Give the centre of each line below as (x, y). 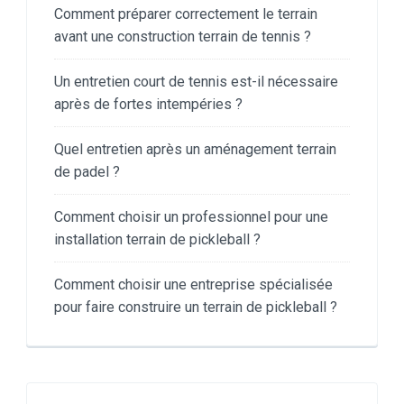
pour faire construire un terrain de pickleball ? (196, 307)
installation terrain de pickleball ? (157, 239)
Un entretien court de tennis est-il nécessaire (196, 82)
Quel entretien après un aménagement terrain (195, 149)
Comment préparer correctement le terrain (186, 14)
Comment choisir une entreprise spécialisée (193, 285)
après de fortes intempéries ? (148, 104)
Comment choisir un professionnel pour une (191, 217)
